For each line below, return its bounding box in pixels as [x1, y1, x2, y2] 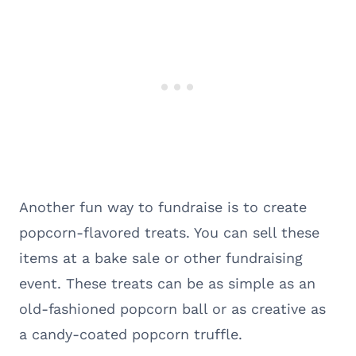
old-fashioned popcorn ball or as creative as [19, 300, 326, 317]
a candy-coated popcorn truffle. [19, 325, 242, 342]
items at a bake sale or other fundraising [19, 249, 303, 266]
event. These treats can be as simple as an [19, 274, 315, 292]
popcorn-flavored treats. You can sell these [19, 223, 319, 241]
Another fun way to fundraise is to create [19, 198, 307, 215]
